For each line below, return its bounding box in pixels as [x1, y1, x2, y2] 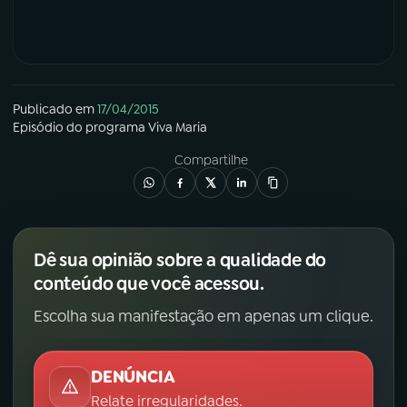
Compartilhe [174, 151, 248, 168]
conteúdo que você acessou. [34, 271, 264, 295]
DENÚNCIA [91, 365, 175, 388]
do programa [64, 118, 148, 135]
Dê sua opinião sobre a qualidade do [34, 247, 327, 272]
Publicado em [13, 100, 94, 117]
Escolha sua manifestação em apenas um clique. [34, 305, 373, 326]
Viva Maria [148, 118, 207, 135]
